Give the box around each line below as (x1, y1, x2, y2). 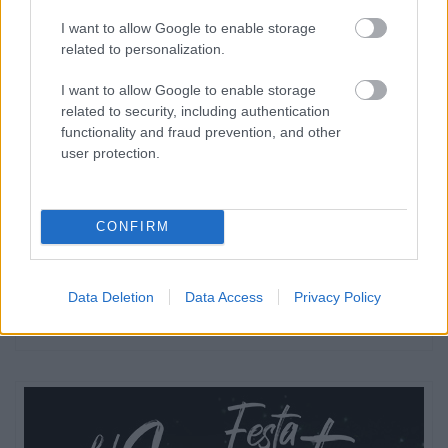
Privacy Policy (293, 288, 381, 305)
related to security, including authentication (61, 102, 330, 119)
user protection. (61, 144, 160, 161)
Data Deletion (67, 288, 154, 305)
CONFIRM (95, 219, 170, 234)
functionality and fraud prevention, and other (61, 123, 341, 140)
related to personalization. (61, 40, 225, 57)
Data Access (184, 288, 263, 305)
